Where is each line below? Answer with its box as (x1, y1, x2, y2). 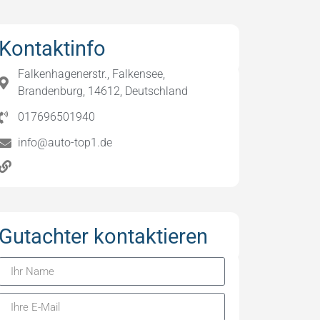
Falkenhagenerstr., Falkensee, (18, 67, 166, 81)
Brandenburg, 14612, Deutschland (18, 84, 189, 98)
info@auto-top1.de (18, 136, 113, 149)
